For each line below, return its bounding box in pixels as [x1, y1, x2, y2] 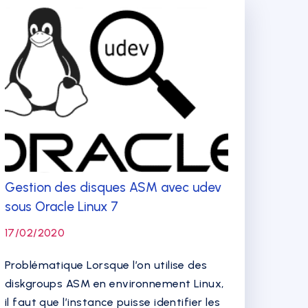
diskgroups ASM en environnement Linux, [4, 277, 224, 290]
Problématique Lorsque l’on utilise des [4, 258, 208, 272]
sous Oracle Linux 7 [4, 199, 118, 214]
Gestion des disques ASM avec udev [4, 179, 221, 195]
